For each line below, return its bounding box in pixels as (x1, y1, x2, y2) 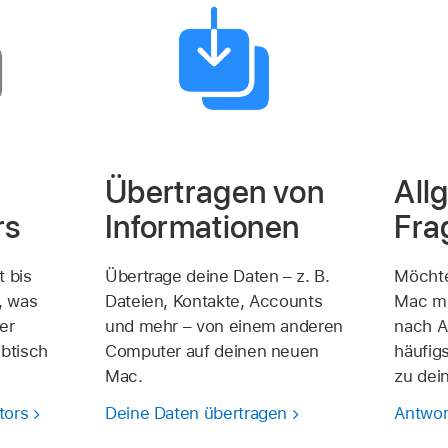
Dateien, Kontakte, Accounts (104, 291, 323, 312)
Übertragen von (104, 172, 324, 211)
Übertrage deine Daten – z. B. (104, 266, 330, 287)
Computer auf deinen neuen (104, 341, 320, 362)
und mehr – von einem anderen (104, 316, 343, 337)
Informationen (104, 207, 300, 246)
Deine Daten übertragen (104, 403, 288, 424)
